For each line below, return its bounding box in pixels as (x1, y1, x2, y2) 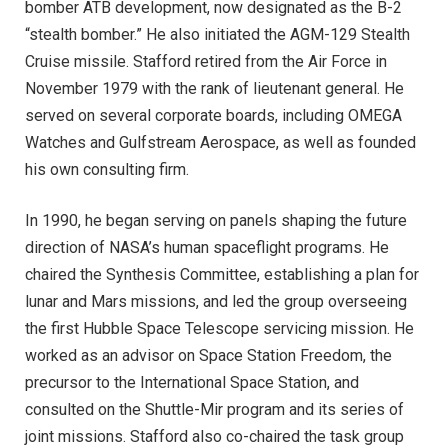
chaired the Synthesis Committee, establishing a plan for (25, 264, 419, 284)
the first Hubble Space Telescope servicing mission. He (25, 318, 414, 338)
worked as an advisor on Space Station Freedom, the (25, 345, 392, 365)
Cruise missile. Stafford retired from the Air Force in (25, 51, 387, 71)
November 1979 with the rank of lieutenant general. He (25, 78, 404, 98)
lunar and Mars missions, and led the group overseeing (25, 291, 407, 311)
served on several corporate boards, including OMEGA (25, 105, 402, 125)
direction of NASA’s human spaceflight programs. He (25, 237, 389, 257)
